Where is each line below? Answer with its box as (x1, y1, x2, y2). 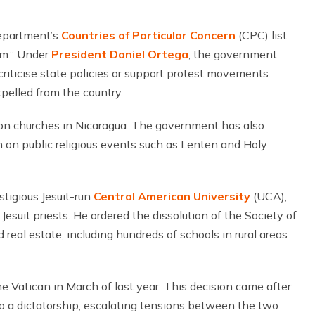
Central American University (94, 189, 250, 203)
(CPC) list (236, 28, 287, 42)
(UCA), (250, 189, 287, 203)
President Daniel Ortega (51, 47, 188, 61)
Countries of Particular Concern (61, 28, 236, 42)
